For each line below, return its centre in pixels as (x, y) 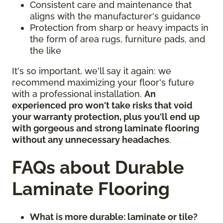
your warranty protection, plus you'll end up (106, 117)
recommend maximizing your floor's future (103, 83)
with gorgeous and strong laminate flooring (106, 128)
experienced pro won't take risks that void (102, 106)
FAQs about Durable (98, 167)
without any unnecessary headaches (91, 140)
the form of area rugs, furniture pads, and (117, 39)
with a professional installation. (78, 94)
